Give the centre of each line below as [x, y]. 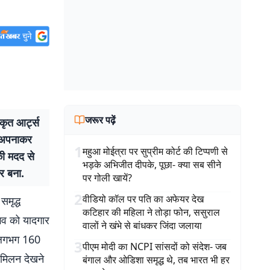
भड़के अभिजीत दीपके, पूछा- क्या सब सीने [152, 165]
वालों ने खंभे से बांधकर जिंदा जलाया [142, 225]
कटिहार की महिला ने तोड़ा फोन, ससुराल [151, 212]
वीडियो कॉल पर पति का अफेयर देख [143, 199]
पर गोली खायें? [107, 178]
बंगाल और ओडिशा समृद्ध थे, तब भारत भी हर [156, 260]
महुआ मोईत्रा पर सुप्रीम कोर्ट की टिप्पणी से [155, 151]
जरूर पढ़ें [100, 120]
